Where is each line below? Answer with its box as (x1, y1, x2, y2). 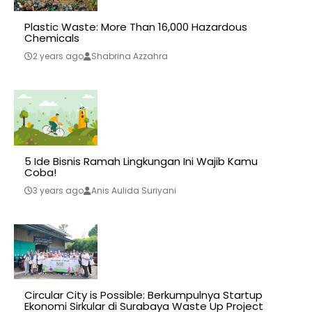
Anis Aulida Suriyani (91, 184, 176, 196)
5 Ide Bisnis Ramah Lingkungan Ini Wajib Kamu (24, 153, 258, 169)
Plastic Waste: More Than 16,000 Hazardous (24, 19, 247, 34)
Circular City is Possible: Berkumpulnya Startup (24, 288, 263, 303)
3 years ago (33, 184, 84, 196)
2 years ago (33, 49, 84, 62)
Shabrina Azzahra (91, 49, 168, 62)
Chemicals (24, 30, 79, 45)
